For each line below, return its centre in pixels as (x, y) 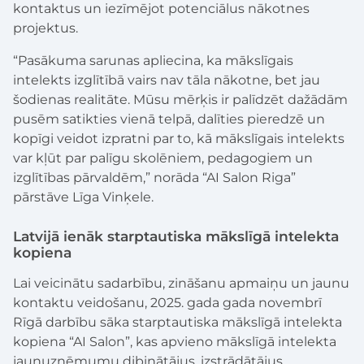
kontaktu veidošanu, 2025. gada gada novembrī (167, 302)
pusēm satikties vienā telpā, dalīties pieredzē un (169, 119)
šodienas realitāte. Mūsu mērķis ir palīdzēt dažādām (180, 99)
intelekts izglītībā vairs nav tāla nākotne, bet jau (167, 80)
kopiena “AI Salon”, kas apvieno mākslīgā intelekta (175, 341)
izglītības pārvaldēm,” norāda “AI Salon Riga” (154, 177)
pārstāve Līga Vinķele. (83, 197)
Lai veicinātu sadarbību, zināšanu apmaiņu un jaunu (181, 283)
